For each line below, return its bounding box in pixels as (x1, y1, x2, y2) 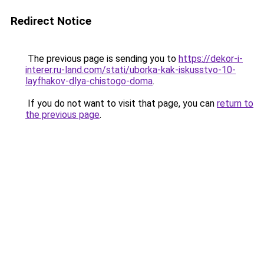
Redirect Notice (11, 14, 91, 28)
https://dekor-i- (179, 53, 243, 64)
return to (217, 98, 253, 109)
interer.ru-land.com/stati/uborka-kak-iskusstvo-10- (25, 64, 236, 75)
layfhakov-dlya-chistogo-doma (25, 75, 153, 87)
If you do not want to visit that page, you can (25, 98, 217, 109)
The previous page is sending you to (25, 53, 179, 64)
